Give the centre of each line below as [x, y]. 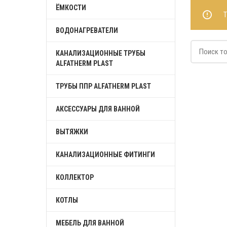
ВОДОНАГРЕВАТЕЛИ [87, 30]
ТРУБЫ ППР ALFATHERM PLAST [103, 86]
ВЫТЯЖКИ [72, 132]
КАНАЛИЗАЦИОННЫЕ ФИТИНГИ [105, 155]
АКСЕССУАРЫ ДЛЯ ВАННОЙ [98, 109]
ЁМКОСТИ [71, 8]
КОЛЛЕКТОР [75, 177]
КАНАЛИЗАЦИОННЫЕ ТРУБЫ [101, 53]
